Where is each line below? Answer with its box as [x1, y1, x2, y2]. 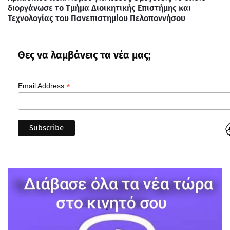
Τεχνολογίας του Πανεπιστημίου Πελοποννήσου [8, 13, 185, 23]
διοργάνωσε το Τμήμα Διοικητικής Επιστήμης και [8, 3, 191, 13]
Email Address [18, 81, 66, 90]
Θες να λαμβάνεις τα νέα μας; [18, 49, 151, 61]
